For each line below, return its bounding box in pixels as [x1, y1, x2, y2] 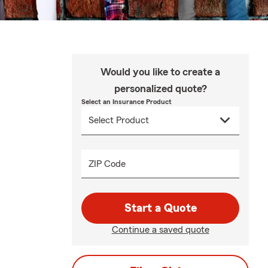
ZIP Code [89, 159, 126, 169]
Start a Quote [124, 202, 197, 214]
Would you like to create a [100, 66, 220, 77]
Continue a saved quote [111, 224, 209, 234]
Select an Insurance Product [81, 98, 172, 105]
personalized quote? [114, 83, 207, 94]
